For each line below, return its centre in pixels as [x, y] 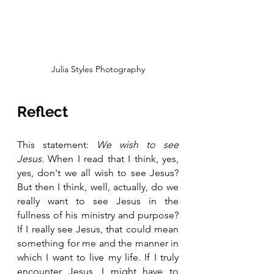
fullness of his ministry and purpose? [98, 215]
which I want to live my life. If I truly [98, 257]
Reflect [43, 111]
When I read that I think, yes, [113, 158]
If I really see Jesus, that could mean [98, 229]
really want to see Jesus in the [98, 201]
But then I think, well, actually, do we [98, 187]
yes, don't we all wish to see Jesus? [98, 172]
